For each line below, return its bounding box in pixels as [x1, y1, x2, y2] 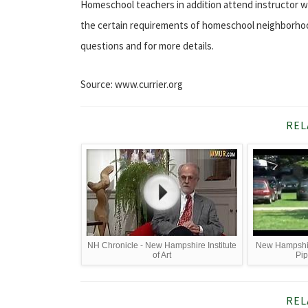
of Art [152, 250, 171, 261]
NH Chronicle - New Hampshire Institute [87, 241, 236, 251]
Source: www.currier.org [80, 77, 183, 91]
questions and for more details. [80, 38, 214, 52]
